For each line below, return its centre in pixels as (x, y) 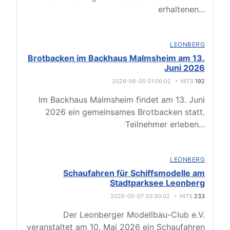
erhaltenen (178, 9)
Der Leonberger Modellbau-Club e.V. (134, 215)
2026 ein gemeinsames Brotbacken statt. (125, 112)
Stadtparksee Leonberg (157, 183)
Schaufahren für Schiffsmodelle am (134, 173)
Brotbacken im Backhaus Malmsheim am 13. (116, 58)
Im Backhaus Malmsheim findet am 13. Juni (122, 100)
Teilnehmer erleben (162, 124)
